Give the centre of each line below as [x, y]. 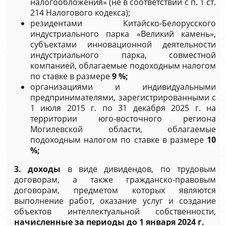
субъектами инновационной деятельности [123, 44]
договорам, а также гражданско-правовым [115, 180]
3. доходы [38, 169]
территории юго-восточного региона [123, 119]
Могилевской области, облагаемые [123, 129]
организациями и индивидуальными [123, 87]
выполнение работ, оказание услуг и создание [115, 201]
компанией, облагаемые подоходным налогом [123, 66]
